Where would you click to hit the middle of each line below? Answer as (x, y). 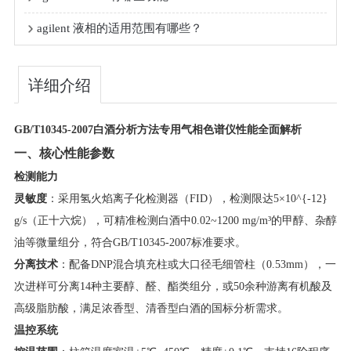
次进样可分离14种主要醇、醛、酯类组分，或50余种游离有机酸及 (173, 286)
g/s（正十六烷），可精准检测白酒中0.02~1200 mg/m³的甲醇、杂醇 (175, 220)
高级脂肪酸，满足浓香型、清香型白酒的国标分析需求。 (151, 308)
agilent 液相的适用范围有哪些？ (120, 28)
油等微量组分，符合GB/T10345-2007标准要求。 (130, 242)
